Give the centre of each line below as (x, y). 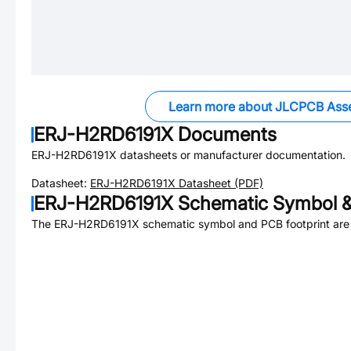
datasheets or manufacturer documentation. (231, 155)
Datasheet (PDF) (219, 183)
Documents (225, 134)
